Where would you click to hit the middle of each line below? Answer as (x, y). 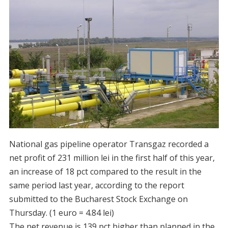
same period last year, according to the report (96, 185)
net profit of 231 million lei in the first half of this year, (112, 158)
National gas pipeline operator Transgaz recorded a (109, 144)
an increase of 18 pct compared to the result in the (105, 171)
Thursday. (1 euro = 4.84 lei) (61, 212)
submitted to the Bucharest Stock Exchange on (98, 199)
